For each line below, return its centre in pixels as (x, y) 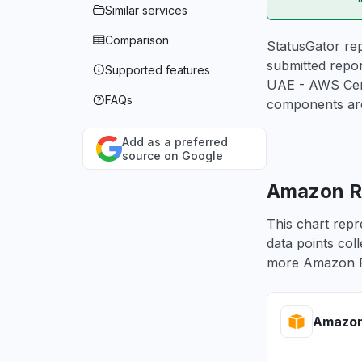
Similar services (146, 10)
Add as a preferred (175, 142)
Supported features (158, 70)
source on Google (173, 156)
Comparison (137, 40)
